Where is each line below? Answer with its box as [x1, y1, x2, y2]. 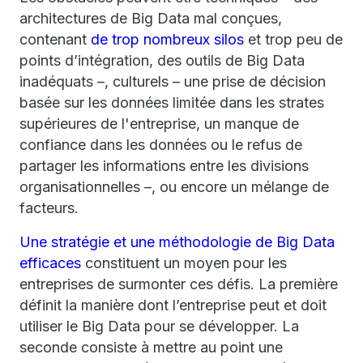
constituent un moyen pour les [81, 254, 287, 271]
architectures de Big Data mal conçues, [19, 10, 282, 27]
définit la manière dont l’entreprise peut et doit [19, 297, 327, 314]
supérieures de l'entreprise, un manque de [19, 115, 299, 132]
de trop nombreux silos [91, 31, 244, 48]
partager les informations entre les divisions [19, 157, 309, 174]
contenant [19, 31, 91, 48]
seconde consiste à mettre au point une [19, 339, 283, 356]
